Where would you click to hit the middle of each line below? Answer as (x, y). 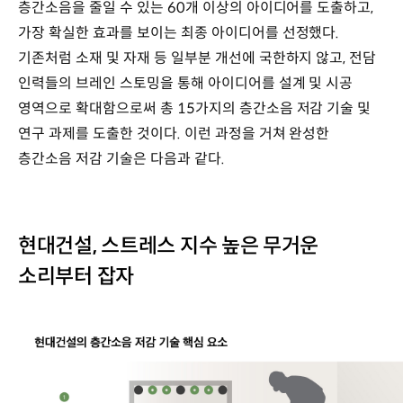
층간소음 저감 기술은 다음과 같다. (121, 158)
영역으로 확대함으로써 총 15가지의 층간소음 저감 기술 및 (195, 108)
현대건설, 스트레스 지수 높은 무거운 (169, 245)
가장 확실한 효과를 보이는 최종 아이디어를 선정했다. (179, 32)
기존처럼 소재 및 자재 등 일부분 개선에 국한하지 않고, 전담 (197, 58)
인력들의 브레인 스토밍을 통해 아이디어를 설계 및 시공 (186, 83)
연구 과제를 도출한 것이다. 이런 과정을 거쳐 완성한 (174, 133)
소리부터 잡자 (76, 276)
